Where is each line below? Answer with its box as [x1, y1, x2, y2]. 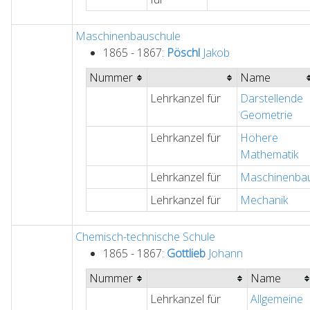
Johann [206, 246, 243, 262]
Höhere [240, 130, 278, 146]
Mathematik [240, 147, 298, 163]
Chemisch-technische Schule [75, 229, 215, 245]
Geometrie [240, 107, 293, 123]
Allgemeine [250, 291, 303, 307]
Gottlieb [167, 246, 206, 262]
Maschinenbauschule [75, 28, 181, 44]
